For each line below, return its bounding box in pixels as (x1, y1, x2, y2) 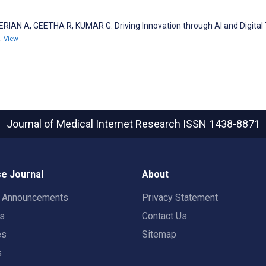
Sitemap (142, 229, 176, 240)
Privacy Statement (142, 192, 218, 203)
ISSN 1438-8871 (182, 118, 260, 130)
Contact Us (142, 210, 187, 221)
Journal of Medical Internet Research (6, 118, 183, 130)
